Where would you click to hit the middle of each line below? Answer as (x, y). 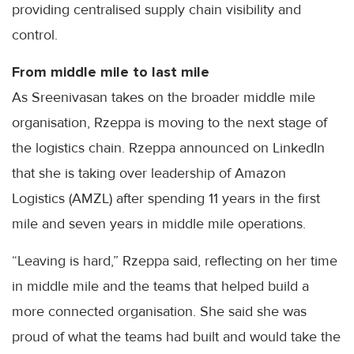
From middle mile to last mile (111, 72)
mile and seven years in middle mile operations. (159, 223)
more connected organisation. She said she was (159, 311)
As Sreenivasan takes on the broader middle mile (164, 97)
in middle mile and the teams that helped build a (160, 286)
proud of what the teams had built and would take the (176, 336)
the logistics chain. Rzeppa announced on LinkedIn (168, 147)
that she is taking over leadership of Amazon (149, 173)
